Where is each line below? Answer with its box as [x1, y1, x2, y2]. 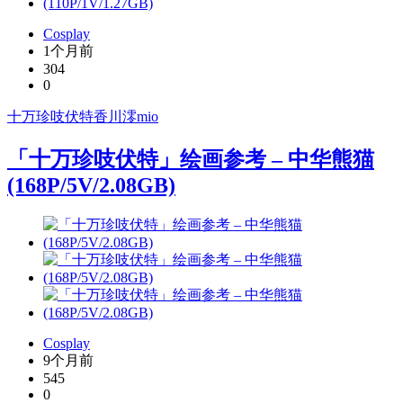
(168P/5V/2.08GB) [7, 173, 175, 197]
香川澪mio [94, 108, 158, 124]
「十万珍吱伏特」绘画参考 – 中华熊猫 [7, 147, 374, 171]
